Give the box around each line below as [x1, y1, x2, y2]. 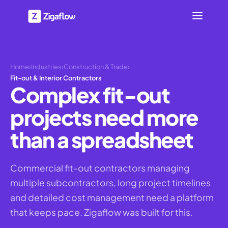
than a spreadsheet [10, 126, 193, 153]
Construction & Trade [64, 63, 128, 71]
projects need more [10, 104, 198, 130]
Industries [31, 63, 62, 71]
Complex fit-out [10, 81, 170, 108]
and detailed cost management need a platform [10, 192, 214, 203]
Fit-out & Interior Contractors [10, 74, 102, 82]
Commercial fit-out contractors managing [10, 162, 190, 174]
